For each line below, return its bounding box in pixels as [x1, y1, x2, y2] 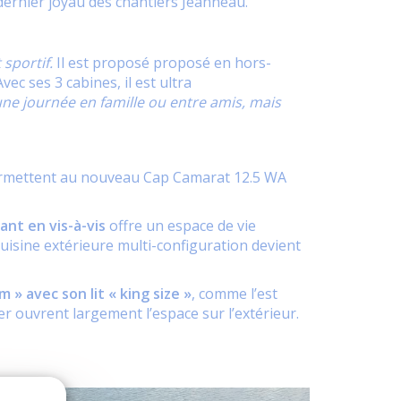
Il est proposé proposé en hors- [56, 53, 271, 73]
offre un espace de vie [109, 216, 256, 235]
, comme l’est [192, 284, 277, 303]
